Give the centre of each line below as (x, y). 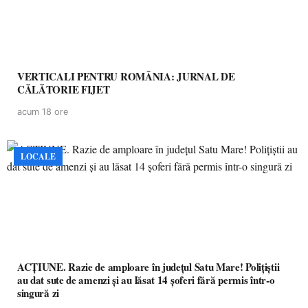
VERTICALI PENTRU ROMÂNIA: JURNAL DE (126, 76)
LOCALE (38, 156)
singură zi (38, 293)
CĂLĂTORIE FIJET (64, 89)
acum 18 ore (43, 112)
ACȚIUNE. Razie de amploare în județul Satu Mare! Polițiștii (148, 267)
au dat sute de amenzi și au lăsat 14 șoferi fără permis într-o (146, 280)
